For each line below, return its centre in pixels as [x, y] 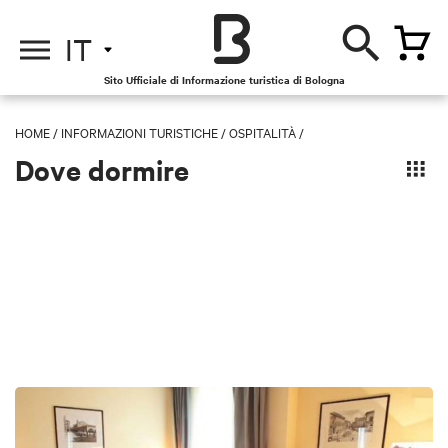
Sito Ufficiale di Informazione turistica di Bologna [224, 79]
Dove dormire [102, 169]
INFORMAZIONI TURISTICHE [139, 132]
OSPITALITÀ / [266, 132]
